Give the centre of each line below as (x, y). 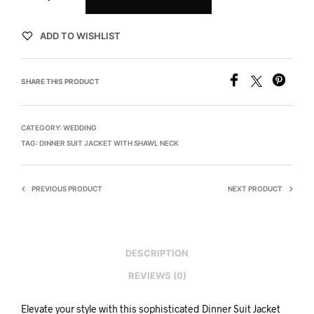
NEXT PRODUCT (255, 188)
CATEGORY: (42, 127)
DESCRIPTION (157, 253)
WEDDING (80, 127)
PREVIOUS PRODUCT (67, 188)
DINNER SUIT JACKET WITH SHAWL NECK (109, 143)
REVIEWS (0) (157, 276)
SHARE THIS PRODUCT (60, 81)
